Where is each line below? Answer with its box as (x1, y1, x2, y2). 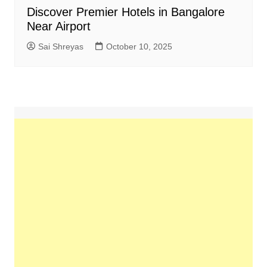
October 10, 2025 (105, 41, 172, 51)
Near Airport (26, 19, 91, 33)
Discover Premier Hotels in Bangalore (26, 5, 225, 18)
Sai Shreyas (38, 41, 83, 51)
